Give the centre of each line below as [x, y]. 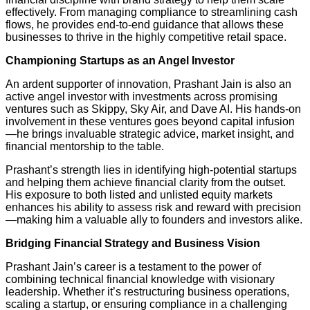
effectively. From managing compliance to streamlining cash [152, 12]
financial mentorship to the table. [85, 146]
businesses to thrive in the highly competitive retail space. [146, 37]
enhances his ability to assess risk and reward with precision [153, 207]
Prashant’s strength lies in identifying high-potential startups [151, 170]
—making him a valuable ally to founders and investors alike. [154, 219]
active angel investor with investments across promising [142, 96]
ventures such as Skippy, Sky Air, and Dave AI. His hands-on [153, 109]
